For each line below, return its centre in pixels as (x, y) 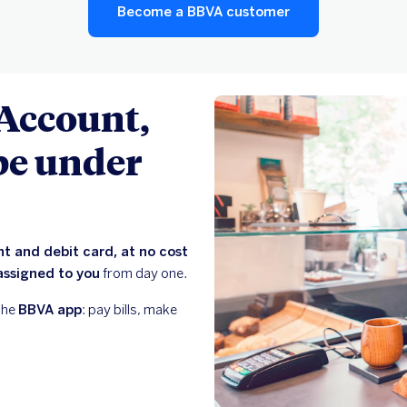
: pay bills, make (129, 309)
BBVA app (50, 309)
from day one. (144, 273)
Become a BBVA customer (203, 11)
